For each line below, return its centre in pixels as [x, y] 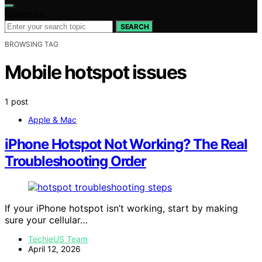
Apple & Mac [52, 119]
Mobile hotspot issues [96, 73]
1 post [16, 101]
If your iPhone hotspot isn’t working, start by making [121, 208]
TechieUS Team [58, 239]
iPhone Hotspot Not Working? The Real [126, 144]
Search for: [26, 14]
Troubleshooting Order [75, 161]
